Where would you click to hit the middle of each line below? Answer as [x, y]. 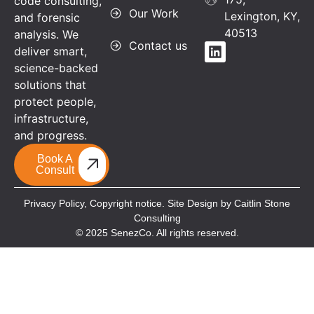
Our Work [153, 13]
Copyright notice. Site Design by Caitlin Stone [189, 203]
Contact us [158, 45]
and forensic [47, 17]
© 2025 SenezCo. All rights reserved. [157, 232]
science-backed [56, 68]
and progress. [50, 135]
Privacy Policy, [55, 203]
